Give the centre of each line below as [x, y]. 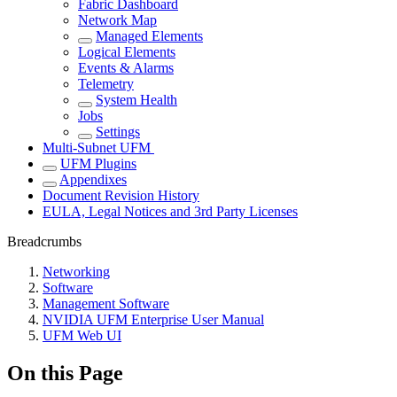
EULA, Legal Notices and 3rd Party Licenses [170, 212]
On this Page [65, 374]
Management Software [106, 304]
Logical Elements [127, 52]
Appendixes [93, 180]
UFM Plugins [98, 164]
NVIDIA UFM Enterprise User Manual [153, 320]
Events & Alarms [126, 68]
